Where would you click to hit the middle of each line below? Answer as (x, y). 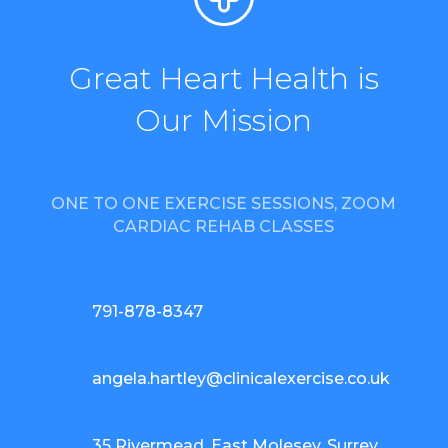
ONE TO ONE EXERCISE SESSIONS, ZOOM (224, 204)
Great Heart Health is (223, 79)
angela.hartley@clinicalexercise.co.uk (240, 379)
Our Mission (224, 121)
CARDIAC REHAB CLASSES (224, 227)
